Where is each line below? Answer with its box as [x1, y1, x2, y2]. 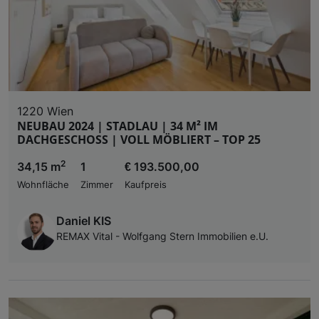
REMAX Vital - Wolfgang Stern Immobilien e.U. [56, 231, 268, 243]
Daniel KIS [56, 214, 111, 229]
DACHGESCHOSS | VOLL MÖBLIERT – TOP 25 [17, 132, 261, 148]
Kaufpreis [125, 179, 167, 191]
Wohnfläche [17, 179, 69, 191]
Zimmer [80, 179, 113, 191]
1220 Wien [17, 104, 73, 119]
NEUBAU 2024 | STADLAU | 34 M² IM [17, 118, 218, 135]
